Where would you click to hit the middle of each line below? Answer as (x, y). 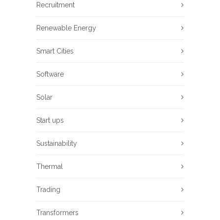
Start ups (50, 121)
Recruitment (55, 5)
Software (50, 74)
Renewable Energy (66, 28)
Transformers (57, 213)
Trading (48, 190)
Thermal (50, 167)
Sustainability (57, 144)
